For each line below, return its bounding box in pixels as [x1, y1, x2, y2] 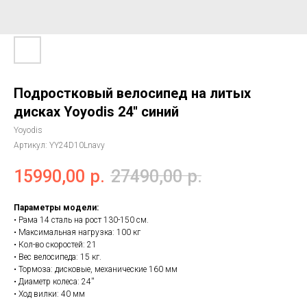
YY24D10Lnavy [49, 140, 105, 150]
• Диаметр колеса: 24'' [14, 276, 95, 286]
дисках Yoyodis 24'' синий [14, 103, 179, 120]
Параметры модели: [14, 202, 99, 212]
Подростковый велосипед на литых [14, 85, 251, 101]
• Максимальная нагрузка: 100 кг [14, 227, 140, 237]
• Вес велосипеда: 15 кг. [14, 251, 101, 262]
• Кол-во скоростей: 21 [14, 239, 97, 249]
